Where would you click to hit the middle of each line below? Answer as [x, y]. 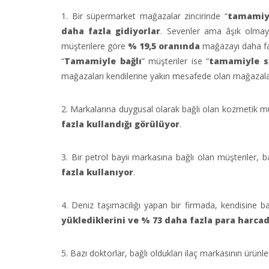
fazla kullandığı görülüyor [120, 124]
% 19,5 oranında [164, 46]
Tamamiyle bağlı [103, 61]
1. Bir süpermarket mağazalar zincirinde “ [144, 16]
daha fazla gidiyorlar [111, 31]
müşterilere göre [95, 46]
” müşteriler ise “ [175, 61]
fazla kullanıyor [97, 172]
